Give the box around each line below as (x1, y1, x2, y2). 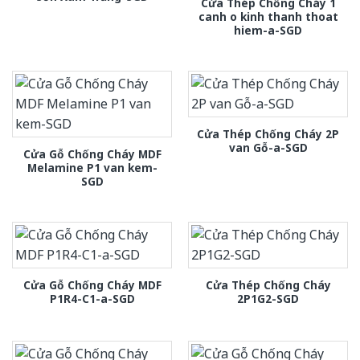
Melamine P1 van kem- (27, 159, 157, 175)
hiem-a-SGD (234, 22, 302, 38)
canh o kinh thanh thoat (198, 8, 338, 24)
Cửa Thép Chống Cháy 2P (197, 125, 339, 141)
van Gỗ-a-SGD (228, 139, 308, 155)
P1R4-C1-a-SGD (49, 291, 135, 307)
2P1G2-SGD (237, 291, 299, 307)
